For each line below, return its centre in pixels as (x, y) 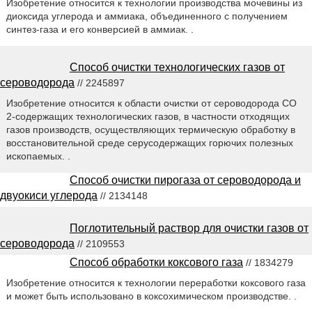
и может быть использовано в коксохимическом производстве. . (151, 296)
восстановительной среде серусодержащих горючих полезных (149, 142)
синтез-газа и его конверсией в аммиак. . (100, 29)
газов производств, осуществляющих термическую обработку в (150, 129)
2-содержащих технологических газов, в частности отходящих (148, 116)
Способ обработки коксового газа (156, 262)
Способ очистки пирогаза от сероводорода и (185, 180)
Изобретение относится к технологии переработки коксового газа (156, 282)
